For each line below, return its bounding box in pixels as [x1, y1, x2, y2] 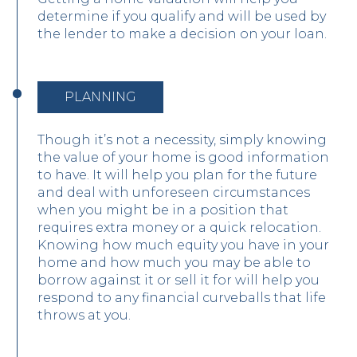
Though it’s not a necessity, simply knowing [37, 131, 327, 147]
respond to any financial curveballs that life [37, 289, 326, 305]
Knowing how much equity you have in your [37, 237, 329, 253]
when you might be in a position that [37, 202, 288, 218]
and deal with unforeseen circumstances [37, 184, 310, 200]
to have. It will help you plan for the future [37, 167, 317, 182]
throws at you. [37, 307, 131, 323]
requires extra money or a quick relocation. [37, 219, 321, 235]
